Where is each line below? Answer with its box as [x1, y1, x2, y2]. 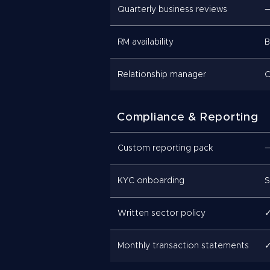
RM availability [118, 37, 174, 46]
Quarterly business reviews [118, 5, 227, 14]
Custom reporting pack [118, 144, 213, 152]
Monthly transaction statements [118, 242, 249, 250]
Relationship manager [118, 70, 206, 79]
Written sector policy [118, 209, 206, 218]
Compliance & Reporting [117, 111, 259, 123]
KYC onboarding [118, 177, 184, 185]
